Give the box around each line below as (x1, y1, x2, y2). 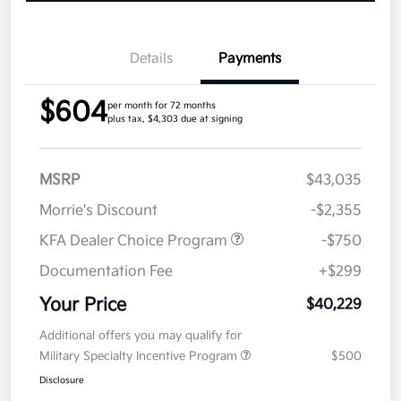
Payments (218, 50, 281, 68)
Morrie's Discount (39, 202, 158, 220)
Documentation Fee (39, 263, 173, 281)
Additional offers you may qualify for (39, 328, 242, 344)
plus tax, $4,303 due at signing (107, 114, 243, 125)
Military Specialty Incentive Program (39, 349, 241, 364)
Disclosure (39, 375, 84, 387)
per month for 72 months (107, 100, 216, 112)
